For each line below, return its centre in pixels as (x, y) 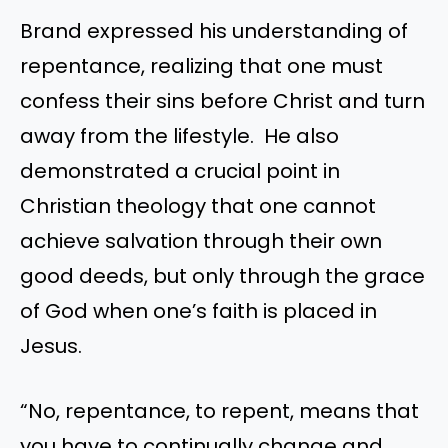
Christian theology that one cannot (198, 205)
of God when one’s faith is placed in (198, 310)
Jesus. (51, 345)
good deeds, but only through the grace (222, 275)
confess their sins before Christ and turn (222, 100)
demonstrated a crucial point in (180, 170)
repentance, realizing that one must (201, 65)
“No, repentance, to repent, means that (219, 411)
